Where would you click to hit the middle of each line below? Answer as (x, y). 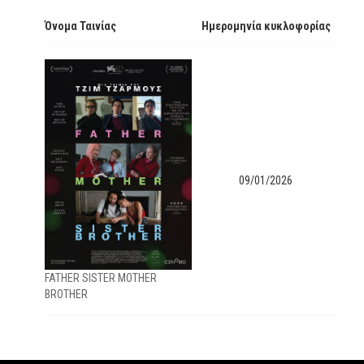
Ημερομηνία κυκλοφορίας (266, 26)
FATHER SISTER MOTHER (101, 277)
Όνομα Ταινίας (80, 26)
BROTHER (66, 294)
